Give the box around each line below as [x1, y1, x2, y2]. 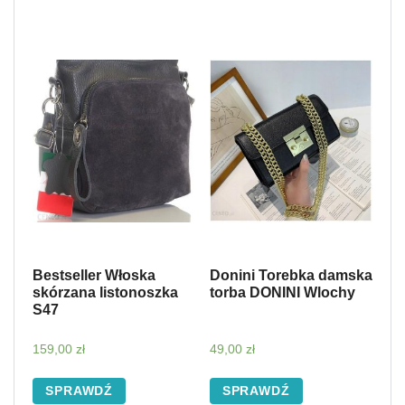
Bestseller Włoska [33, 268, 155, 284]
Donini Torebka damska [209, 268, 372, 284]
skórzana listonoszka [33, 285, 178, 301]
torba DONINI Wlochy [209, 285, 355, 301]
